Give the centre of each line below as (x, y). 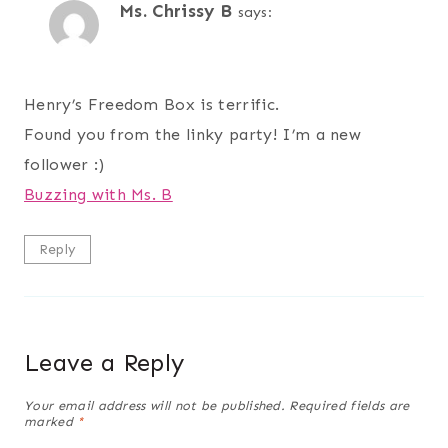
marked (51, 422)
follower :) (64, 164)
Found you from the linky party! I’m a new (193, 134)
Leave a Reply (104, 362)
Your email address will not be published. (155, 406)
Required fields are (349, 406)
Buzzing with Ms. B (98, 194)
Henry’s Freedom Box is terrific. (152, 104)
